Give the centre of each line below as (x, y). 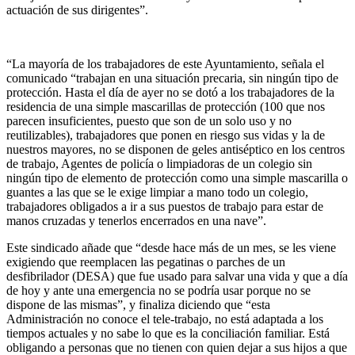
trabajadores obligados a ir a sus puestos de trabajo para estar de (165, 207)
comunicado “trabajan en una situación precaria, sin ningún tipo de (172, 78)
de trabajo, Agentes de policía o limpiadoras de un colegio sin (159, 164)
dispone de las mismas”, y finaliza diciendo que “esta (138, 305)
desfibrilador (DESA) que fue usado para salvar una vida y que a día (177, 277)
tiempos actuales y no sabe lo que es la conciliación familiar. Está (168, 334)
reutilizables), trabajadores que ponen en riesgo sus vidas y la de (166, 136)
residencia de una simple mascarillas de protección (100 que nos (166, 107)
